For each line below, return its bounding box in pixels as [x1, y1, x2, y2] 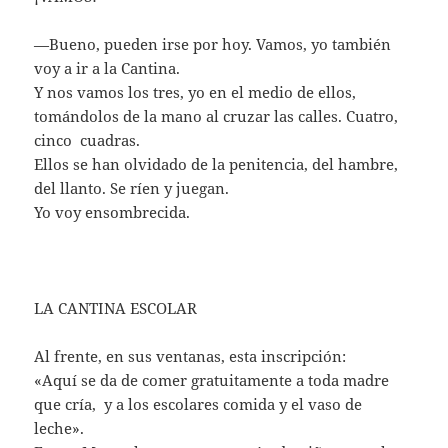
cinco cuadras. [34, 129, 141, 150]
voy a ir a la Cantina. [34, 57, 181, 78]
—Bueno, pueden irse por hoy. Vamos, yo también [34, 33, 392, 54]
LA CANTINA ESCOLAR [34, 297, 198, 318]
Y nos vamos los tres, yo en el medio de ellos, [34, 81, 357, 102]
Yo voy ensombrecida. [34, 201, 191, 222]
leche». [34, 417, 85, 438]
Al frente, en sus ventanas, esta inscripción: [34, 345, 347, 366]
